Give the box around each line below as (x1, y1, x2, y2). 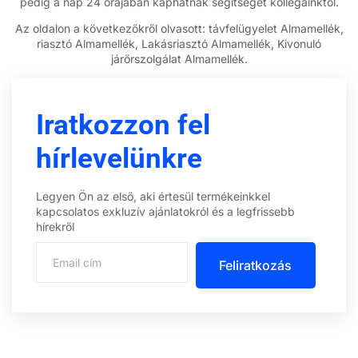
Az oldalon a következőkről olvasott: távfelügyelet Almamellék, (14, 22, 344, 36)
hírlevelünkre (36, 141, 202, 175)
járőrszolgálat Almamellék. (110, 52, 248, 66)
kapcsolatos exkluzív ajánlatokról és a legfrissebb (36, 204, 295, 218)
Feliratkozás (219, 257, 292, 273)
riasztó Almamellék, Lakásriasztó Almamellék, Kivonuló (37, 37, 321, 51)
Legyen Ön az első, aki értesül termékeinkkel (36, 189, 270, 203)
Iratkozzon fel (36, 108, 210, 141)
